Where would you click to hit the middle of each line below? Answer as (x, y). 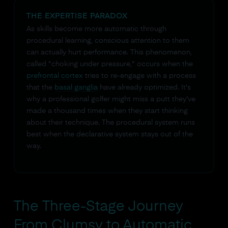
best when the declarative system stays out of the (109, 134)
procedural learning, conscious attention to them (108, 41)
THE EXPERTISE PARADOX (77, 16)
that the (40, 88)
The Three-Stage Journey (98, 207)
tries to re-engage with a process (139, 76)
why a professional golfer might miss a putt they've (111, 99)
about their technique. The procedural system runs (110, 123)
